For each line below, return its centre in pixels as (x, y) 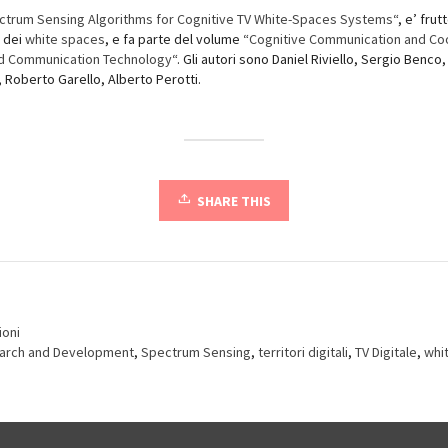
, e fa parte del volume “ (177, 38)
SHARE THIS (234, 200)
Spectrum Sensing (196, 351)
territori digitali (303, 351)
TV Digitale (386, 351)
